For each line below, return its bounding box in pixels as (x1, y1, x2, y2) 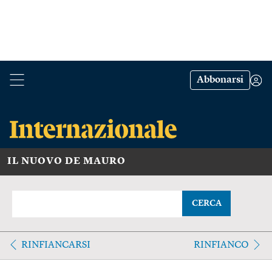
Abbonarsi (197, 75, 243, 85)
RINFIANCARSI (21, 240, 90, 250)
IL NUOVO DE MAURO (7, 156, 126, 166)
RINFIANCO (193, 240, 249, 250)
